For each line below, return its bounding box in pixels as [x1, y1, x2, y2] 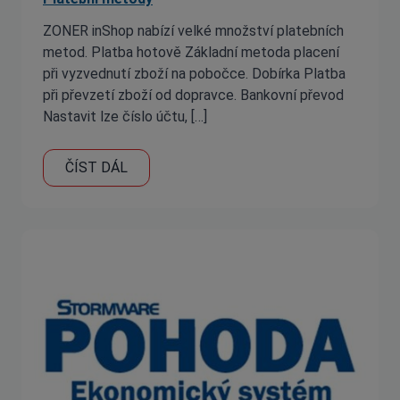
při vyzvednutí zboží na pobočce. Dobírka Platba [43, 65, 346, 82]
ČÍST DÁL [65, 159, 128, 176]
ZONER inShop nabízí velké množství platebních [43, 22, 344, 39]
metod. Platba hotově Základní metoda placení [43, 44, 339, 61]
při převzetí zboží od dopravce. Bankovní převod [43, 87, 344, 104]
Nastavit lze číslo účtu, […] [43, 108, 207, 125]
